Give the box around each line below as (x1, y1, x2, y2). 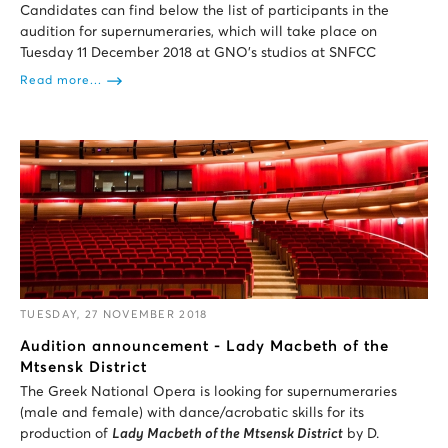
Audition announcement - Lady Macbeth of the (20, 339, 389, 355)
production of (20, 427, 112, 442)
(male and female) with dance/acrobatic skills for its (20, 406, 364, 421)
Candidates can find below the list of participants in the (20, 4, 389, 19)
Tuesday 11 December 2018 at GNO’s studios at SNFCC (20, 46, 376, 61)
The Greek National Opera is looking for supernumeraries (20, 385, 397, 400)
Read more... (20, 75, 102, 88)
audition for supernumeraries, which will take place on (20, 25, 377, 40)
